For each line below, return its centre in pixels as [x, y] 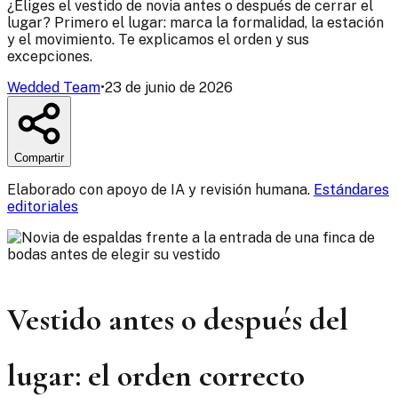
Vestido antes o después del [178, 320]
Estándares [351, 190]
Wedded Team [54, 88]
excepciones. [50, 57]
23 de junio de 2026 [169, 88]
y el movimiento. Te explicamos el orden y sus [158, 40]
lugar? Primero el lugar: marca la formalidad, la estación [195, 23]
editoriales [43, 207]
